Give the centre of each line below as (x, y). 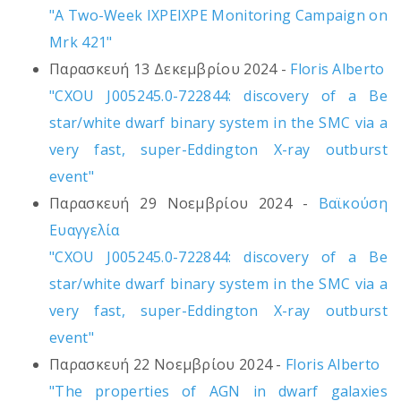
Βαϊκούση (353, 204)
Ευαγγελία (85, 230)
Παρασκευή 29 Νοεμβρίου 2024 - (184, 204)
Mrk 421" (81, 43)
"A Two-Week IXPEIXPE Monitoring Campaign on (218, 16)
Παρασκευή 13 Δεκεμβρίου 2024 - (170, 69)
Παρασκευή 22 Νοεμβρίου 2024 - (168, 365)
